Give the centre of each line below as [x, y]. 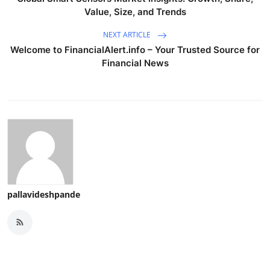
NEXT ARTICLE [128, 35]
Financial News [135, 63]
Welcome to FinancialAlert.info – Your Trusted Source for [135, 49]
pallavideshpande [44, 194]
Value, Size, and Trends [135, 11]
